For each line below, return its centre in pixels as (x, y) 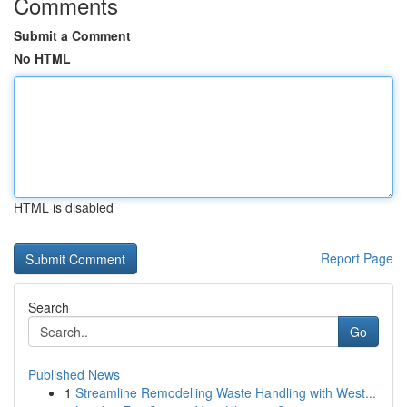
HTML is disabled (64, 207)
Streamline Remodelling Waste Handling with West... (226, 392)
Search (49, 307)
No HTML (42, 58)
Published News (74, 374)
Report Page (357, 258)
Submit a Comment (72, 35)
